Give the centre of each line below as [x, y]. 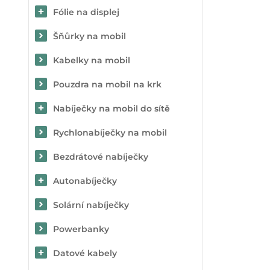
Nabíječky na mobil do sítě [111, 108]
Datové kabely [85, 253]
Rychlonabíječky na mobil [110, 133]
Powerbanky [81, 229]
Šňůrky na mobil [89, 36]
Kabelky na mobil [92, 60]
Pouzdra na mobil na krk [107, 84]
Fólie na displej [86, 12]
